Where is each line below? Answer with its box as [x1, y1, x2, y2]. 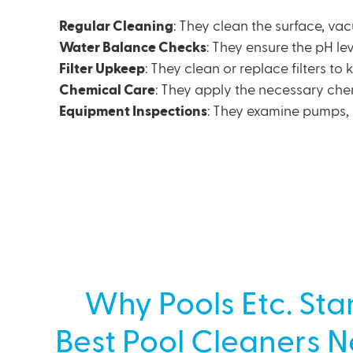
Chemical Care [59, 84, 156, 97]
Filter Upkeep [59, 62, 146, 76]
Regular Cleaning [59, 20, 174, 33]
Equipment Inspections [59, 105, 208, 118]
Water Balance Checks [59, 41, 207, 54]
